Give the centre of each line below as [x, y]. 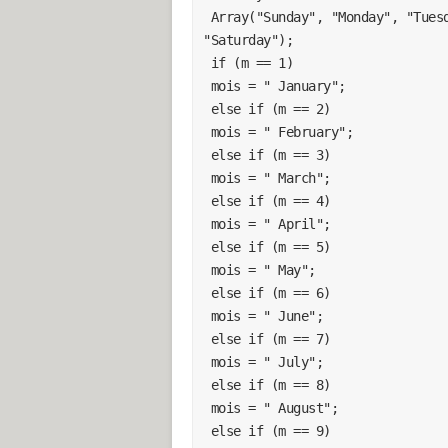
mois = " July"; [266, 361]
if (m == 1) [251, 62]
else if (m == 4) [270, 200]
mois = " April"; [270, 223]
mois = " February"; [281, 131]
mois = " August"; [274, 407]
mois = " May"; [263, 269]
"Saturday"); [248, 39]
